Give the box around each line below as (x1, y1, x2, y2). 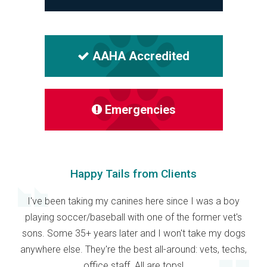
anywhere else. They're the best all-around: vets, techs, (20, 244, 247, 256)
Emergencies (104, 103, 176, 117)
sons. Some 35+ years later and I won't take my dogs (21, 228, 246, 240)
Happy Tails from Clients (70, 167, 197, 181)
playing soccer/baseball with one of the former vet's (25, 212, 242, 223)
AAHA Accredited (92, 49, 190, 64)
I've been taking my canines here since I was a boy (27, 195, 240, 207)
